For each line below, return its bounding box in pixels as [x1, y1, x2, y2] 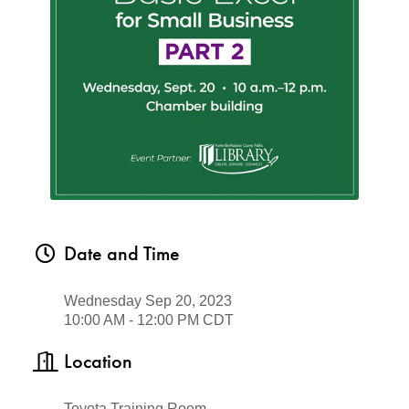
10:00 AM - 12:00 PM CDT [64, 312, 234, 328]
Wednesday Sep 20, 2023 [64, 293, 232, 309]
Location [64, 348, 132, 374]
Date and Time [64, 240, 180, 267]
